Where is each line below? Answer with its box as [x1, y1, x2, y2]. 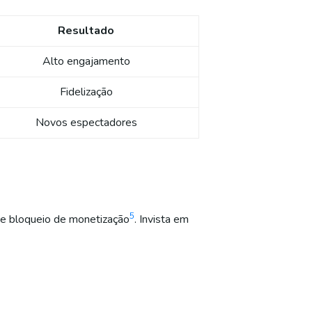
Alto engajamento [42, 54, 130, 70]
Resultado [58, 23, 114, 39]
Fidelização [59, 84, 113, 100]
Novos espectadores [35, 115, 137, 131]
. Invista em [134, 212, 189, 228]
